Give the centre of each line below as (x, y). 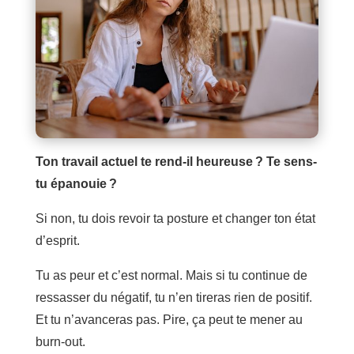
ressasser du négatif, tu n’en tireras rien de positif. (173, 298)
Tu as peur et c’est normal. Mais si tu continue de (171, 276)
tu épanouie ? (76, 184)
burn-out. (60, 342)
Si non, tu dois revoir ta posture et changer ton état (175, 219)
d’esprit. (57, 241)
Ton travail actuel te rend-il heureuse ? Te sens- (176, 162)
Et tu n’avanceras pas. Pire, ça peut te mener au (169, 320)
